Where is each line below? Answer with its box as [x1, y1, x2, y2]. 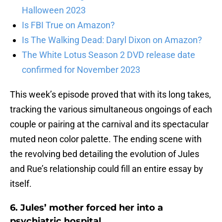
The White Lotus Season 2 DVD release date [22, 50, 195, 60]
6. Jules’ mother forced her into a [10, 202, 163, 214]
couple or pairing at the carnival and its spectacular [10, 119, 209, 130]
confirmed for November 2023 [22, 64, 140, 75]
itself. [10, 178, 32, 189]
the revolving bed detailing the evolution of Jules [10, 149, 199, 160]
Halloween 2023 [22, 5, 86, 16]
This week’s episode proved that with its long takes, [10, 89, 211, 100]
